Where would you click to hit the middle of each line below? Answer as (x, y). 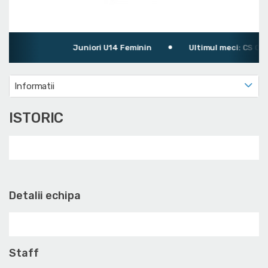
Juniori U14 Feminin (106, 48)
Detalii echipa (45, 196)
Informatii (34, 86)
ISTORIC (36, 118)
